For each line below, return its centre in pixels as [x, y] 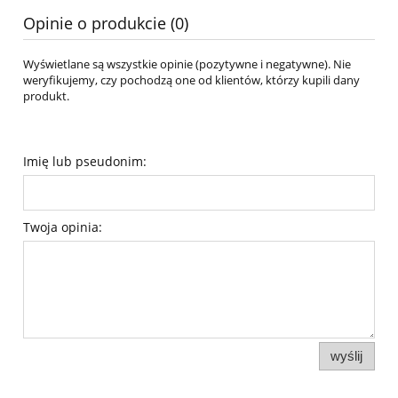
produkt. [46, 96]
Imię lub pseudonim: [85, 161]
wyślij [347, 355]
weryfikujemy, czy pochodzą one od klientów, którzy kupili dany [191, 80]
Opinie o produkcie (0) [106, 24]
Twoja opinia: [63, 227]
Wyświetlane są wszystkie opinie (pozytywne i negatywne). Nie [187, 64]
